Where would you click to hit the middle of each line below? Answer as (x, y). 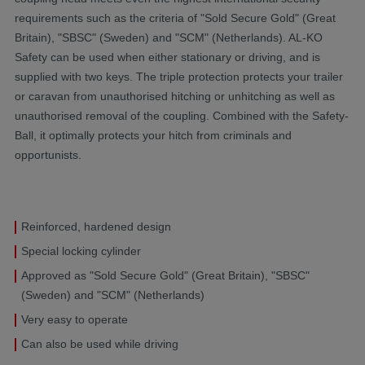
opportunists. (48, 154)
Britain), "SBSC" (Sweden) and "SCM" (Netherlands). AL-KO (169, 37)
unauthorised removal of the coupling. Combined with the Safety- (182, 115)
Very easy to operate (75, 319)
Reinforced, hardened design (96, 226)
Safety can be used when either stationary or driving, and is (167, 57)
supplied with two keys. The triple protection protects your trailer (179, 76)
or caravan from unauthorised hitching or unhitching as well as (175, 96)
